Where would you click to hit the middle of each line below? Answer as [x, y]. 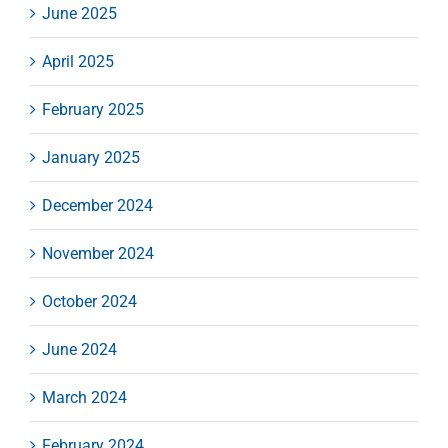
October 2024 [89, 301]
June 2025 [79, 13]
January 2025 [91, 157]
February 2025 [93, 109]
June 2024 [79, 349]
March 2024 [84, 397]
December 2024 [97, 205]
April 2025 [78, 61]
